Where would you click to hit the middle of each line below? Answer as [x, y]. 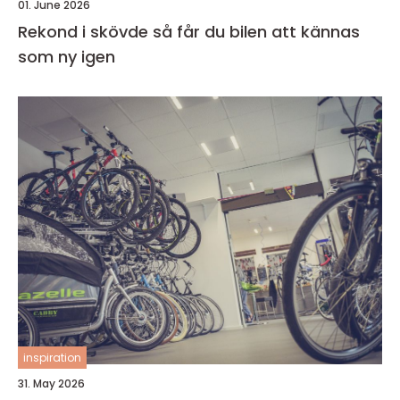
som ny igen [67, 57]
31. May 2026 [51, 384]
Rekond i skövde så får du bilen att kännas [85, 32]
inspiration [52, 358]
